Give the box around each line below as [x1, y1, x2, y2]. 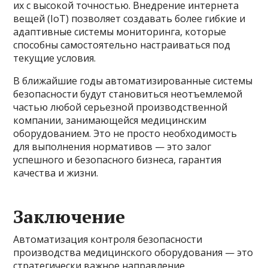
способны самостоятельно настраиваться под [13, 38, 231, 51]
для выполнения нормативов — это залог [13, 139, 212, 153]
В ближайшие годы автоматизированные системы [13, 74, 253, 87]
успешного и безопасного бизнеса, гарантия [13, 153, 222, 166]
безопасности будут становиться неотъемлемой [13, 87, 243, 100]
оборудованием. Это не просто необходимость [13, 126, 237, 140]
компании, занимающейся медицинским [13, 113, 207, 127]
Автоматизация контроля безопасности [13, 232, 203, 246]
